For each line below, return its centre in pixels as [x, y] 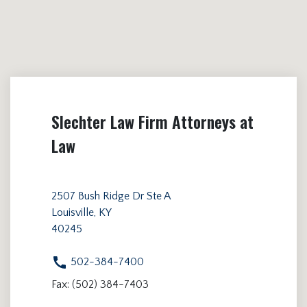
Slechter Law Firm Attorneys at [152, 121]
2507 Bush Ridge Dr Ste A [111, 196]
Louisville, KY [82, 212]
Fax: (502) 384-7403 [100, 285]
